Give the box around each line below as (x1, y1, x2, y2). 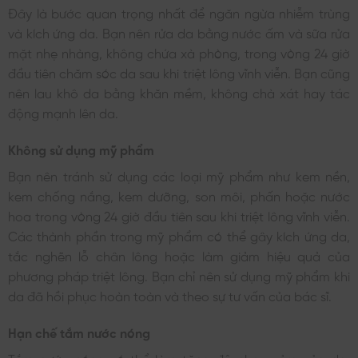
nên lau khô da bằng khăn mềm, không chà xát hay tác (8, 86, 350, 99)
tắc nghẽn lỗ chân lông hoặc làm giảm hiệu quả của (8, 248, 350, 261)
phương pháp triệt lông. (8, 268, 152, 281)
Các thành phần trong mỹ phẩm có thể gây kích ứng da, (8, 228, 350, 241)
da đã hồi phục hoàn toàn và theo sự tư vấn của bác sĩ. (8, 288, 332, 301)
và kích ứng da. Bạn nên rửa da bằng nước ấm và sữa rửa (8, 26, 350, 39)
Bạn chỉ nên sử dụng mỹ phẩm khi (151, 268, 351, 281)
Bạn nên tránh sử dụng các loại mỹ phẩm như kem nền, (8, 168, 350, 181)
